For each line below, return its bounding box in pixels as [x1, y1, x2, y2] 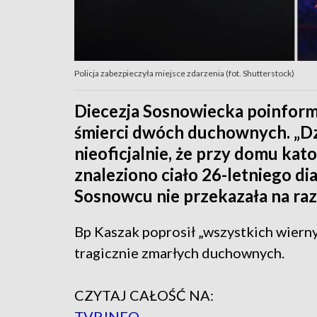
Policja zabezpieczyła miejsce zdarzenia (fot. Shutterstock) [74, 68, 294, 79]
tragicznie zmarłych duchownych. [74, 244, 284, 262]
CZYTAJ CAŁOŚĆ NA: [74, 287, 214, 304]
